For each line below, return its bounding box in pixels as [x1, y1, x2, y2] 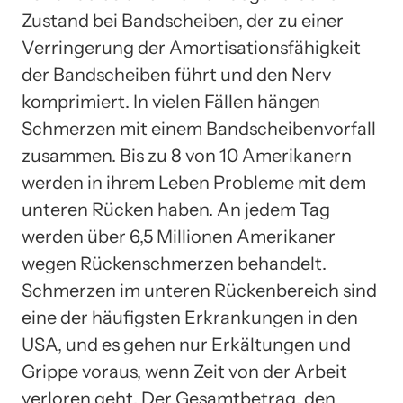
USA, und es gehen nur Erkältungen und [22, 333, 351, 355]
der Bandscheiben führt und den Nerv [22, 63, 331, 85]
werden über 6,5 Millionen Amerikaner [22, 225, 336, 247]
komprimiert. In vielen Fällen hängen [22, 90, 320, 112]
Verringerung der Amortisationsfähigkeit [22, 36, 361, 58]
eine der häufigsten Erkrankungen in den [22, 306, 358, 328]
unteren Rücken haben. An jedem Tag [22, 198, 330, 220]
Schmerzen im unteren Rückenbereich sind [22, 279, 377, 301]
